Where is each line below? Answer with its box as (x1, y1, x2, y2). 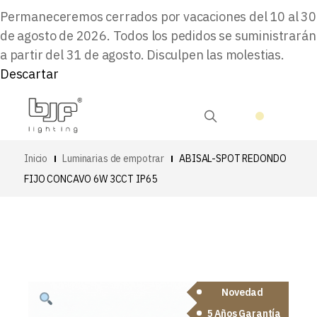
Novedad (221, 286, 264, 299)
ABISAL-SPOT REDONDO (179, 152, 287, 165)
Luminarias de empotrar (62, 152, 165, 165)
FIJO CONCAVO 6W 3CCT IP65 (24, 173, 157, 185)
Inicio (24, 152, 48, 165)
